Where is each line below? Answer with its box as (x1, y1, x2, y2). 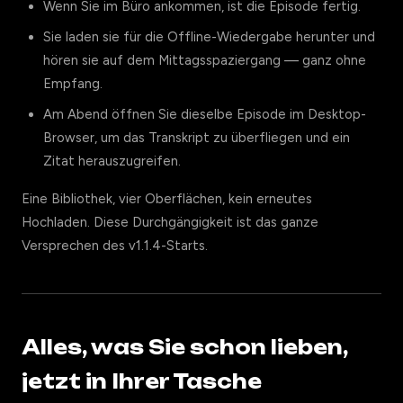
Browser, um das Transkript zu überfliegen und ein (43, 130, 350, 146)
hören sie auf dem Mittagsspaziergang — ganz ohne (43, 52, 366, 68)
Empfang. (43, 76, 103, 92)
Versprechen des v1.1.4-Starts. (22, 237, 208, 254)
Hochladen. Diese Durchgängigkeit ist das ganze (22, 214, 318, 230)
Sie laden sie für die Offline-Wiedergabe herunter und (43, 29, 375, 45)
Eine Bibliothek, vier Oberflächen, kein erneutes (22, 191, 312, 207)
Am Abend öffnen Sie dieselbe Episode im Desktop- (43, 106, 366, 122)
